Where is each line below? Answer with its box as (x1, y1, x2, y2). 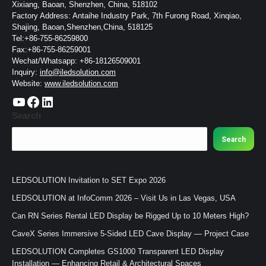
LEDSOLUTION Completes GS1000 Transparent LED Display (12, 247, 224, 256)
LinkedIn (40, 93, 47, 109)
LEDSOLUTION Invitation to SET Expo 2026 (12, 176, 166, 185)
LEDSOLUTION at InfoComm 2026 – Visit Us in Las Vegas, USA (12, 194, 236, 203)
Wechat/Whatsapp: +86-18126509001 (12, 56, 141, 66)
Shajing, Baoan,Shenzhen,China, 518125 (12, 23, 153, 32)
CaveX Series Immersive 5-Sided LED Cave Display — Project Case (12, 229, 249, 239)
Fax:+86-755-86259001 (12, 45, 91, 55)
